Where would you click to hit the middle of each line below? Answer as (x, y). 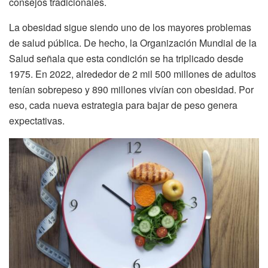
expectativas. (37, 120)
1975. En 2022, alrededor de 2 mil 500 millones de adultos (133, 74)
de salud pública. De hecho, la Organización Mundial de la (133, 42)
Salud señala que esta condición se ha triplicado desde (126, 58)
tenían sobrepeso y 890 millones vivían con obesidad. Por (131, 89)
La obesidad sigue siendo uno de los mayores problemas (130, 27)
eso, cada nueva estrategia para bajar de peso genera (123, 105)
